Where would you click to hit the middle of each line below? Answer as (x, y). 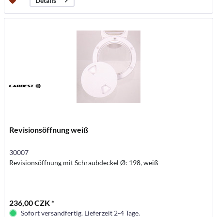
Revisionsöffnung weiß (49, 130)
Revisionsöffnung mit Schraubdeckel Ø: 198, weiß (84, 163)
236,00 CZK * (32, 203)
